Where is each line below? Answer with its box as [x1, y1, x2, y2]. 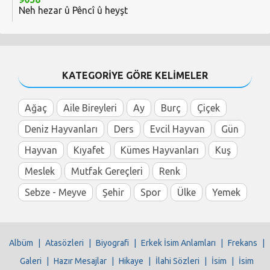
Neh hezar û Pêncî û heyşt [19, 5, 128, 16]
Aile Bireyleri [63, 102, 117, 114]
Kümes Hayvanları [121, 145, 199, 156]
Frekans [227, 238, 257, 248]
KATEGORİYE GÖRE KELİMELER [62, 70, 208, 81]
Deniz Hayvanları [25, 124, 98, 135]
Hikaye [118, 256, 143, 266]
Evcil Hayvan [150, 124, 205, 135]
